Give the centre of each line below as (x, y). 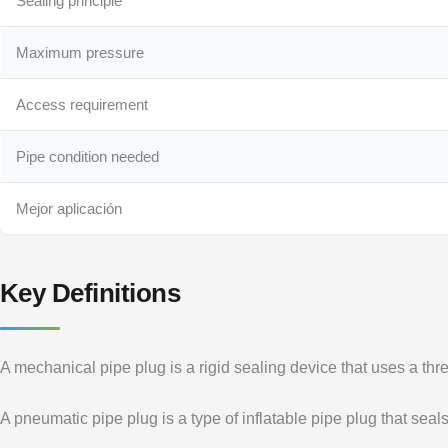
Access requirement (82, 105)
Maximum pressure (80, 53)
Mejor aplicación (69, 209)
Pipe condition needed (88, 157)
